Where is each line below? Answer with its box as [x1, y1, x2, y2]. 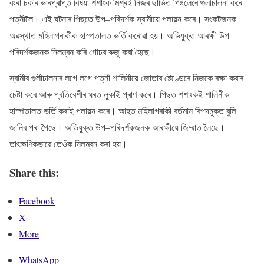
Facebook [19, 194, 55, 207]
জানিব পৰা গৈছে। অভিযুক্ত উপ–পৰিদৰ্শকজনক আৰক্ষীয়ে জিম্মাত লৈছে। [9, 121, 225, 133]
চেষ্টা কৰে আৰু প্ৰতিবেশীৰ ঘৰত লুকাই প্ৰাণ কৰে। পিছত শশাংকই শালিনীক [9, 88, 229, 100]
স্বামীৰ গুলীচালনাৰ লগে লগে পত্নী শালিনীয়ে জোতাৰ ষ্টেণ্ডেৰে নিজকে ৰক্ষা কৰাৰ [9, 71, 243, 84]
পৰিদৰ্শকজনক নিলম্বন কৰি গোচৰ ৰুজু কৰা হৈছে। [9, 45, 156, 58]
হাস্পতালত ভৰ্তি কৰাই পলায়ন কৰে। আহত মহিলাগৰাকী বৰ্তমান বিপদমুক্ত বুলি [9, 104, 236, 117]
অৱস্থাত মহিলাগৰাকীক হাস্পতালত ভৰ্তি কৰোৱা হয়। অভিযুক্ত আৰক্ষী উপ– [9, 29, 234, 41]
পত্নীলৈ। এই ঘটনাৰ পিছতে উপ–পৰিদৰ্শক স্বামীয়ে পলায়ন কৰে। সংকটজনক [9, 12, 236, 25]
